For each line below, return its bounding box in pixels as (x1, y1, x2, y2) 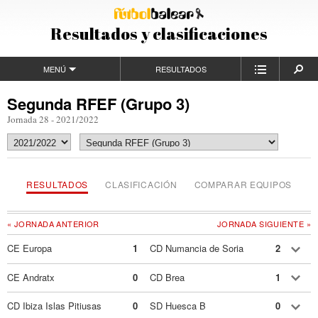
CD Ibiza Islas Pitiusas (7, 299, 102, 313)
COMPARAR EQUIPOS (194, 178, 292, 191)
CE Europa (7, 241, 52, 256)
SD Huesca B (150, 299, 207, 313)
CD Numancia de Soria (150, 241, 244, 256)
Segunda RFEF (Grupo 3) (7, 92, 190, 115)
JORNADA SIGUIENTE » (216, 218, 311, 230)
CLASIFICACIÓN (105, 178, 177, 191)
